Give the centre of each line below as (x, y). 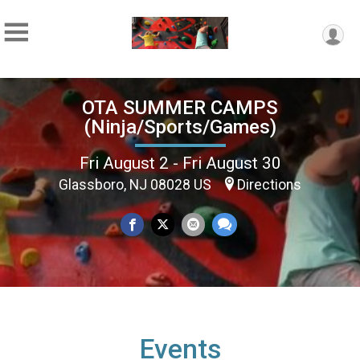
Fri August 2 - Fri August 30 (180, 163)
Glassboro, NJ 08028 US (137, 184)
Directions (269, 184)
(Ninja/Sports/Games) (180, 127)
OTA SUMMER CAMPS (180, 107)
